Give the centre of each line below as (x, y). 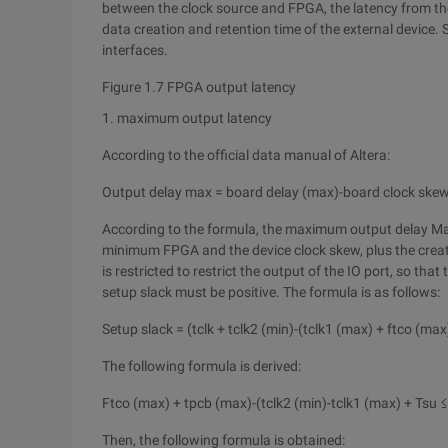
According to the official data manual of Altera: (246, 155)
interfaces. (135, 50)
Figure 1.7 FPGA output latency (199, 87)
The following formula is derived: (201, 366)
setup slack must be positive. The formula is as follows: (271, 292)
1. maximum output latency (187, 118)
